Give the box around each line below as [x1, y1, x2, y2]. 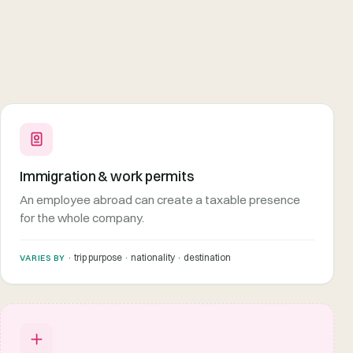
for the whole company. [20, 210, 144, 225]
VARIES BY [20, 252, 65, 263]
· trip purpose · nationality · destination [65, 251, 231, 263]
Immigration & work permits [20, 167, 194, 184]
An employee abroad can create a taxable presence [20, 191, 300, 207]
